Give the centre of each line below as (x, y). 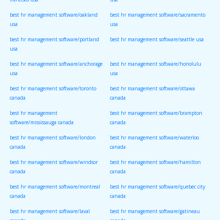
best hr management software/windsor (54, 162)
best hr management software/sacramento (158, 15)
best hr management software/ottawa (152, 89)
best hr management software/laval (50, 211)
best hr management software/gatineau (155, 211)
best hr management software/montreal (55, 187)
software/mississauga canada (42, 124)
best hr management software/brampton (156, 113)
